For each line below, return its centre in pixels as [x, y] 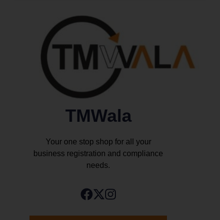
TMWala [98, 115]
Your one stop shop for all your [98, 141]
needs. [98, 165]
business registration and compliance [98, 153]
